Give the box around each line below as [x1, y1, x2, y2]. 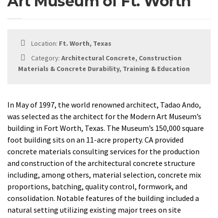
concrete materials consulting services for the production [7, 146, 200, 156]
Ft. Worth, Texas [59, 39, 111, 48]
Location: [30, 39, 59, 48]
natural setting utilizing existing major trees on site [7, 205, 181, 215]
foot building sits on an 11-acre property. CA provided [7, 135, 183, 145]
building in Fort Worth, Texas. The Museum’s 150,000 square [7, 123, 204, 133]
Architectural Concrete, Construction [61, 54, 182, 62]
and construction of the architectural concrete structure [7, 158, 195, 168]
